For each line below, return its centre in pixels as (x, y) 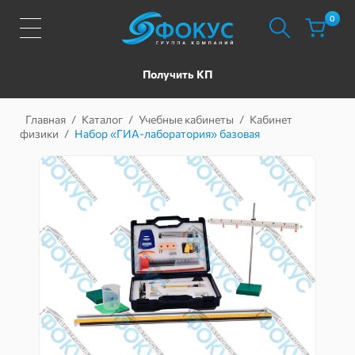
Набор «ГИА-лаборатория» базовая (167, 134)
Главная (46, 119)
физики (39, 134)
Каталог (102, 119)
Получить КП (177, 74)
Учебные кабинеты (186, 119)
